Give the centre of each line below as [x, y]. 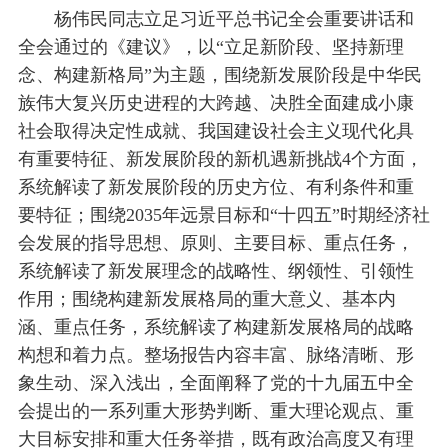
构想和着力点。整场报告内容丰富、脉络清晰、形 [215, 354]
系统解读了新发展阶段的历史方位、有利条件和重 [215, 186]
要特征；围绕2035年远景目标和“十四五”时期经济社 [223, 214]
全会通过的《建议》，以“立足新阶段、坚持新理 [210, 46]
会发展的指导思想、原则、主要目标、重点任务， [215, 242]
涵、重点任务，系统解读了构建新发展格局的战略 [215, 326]
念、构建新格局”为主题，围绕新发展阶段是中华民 [219, 74]
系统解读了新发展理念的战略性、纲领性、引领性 [215, 270]
